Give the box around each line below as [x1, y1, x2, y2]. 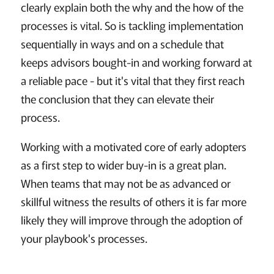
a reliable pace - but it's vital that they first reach [20, 72, 245, 88]
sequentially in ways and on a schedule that [20, 35, 224, 51]
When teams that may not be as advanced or [20, 174, 231, 191]
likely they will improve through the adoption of [20, 211, 243, 228]
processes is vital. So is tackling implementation [20, 17, 243, 33]
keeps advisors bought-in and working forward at [20, 53, 252, 70]
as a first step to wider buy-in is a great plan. [20, 156, 226, 172]
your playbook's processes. [20, 229, 147, 246]
